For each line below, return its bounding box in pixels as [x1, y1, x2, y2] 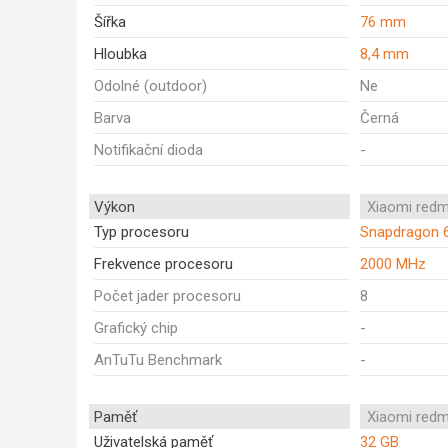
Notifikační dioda [94, 141, 203, 159]
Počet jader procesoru [94, 287, 241, 305]
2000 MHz [360, 255, 426, 273]
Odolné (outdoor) [94, 77, 207, 95]
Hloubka [94, 45, 147, 63]
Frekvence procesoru [94, 255, 233, 273]
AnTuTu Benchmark [94, 351, 222, 369]
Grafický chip [94, 319, 178, 337]
